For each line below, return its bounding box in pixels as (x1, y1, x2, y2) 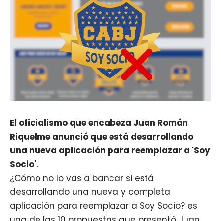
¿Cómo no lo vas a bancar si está (10, 172, 154, 184)
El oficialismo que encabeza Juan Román (10, 116, 188, 129)
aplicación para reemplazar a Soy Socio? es (10, 199, 197, 212)
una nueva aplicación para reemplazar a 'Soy (10, 144, 210, 156)
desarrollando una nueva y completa (10, 185, 170, 198)
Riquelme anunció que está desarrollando (10, 130, 193, 143)
